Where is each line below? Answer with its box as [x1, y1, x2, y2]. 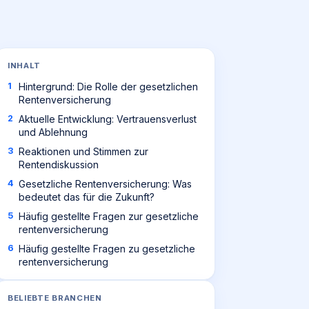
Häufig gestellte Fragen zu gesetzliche [19, 243, 195, 255]
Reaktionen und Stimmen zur [19, 146, 148, 157]
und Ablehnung [19, 126, 88, 138]
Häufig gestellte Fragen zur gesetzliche [19, 210, 199, 222]
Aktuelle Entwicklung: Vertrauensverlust [19, 113, 197, 125]
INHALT [8, 61, 41, 70]
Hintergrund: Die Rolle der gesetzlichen [19, 81, 198, 92]
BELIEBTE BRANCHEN [8, 293, 102, 303]
